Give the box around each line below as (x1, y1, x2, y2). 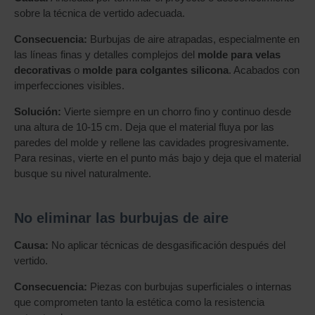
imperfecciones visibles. (14, 79, 124, 91)
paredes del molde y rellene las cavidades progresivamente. (14, 136, 289, 148)
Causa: (14, 239, 49, 251)
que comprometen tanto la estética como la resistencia (14, 296, 264, 308)
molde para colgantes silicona (82, 64, 229, 76)
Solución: (14, 105, 61, 117)
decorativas (14, 64, 71, 76)
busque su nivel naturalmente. (14, 167, 151, 179)
